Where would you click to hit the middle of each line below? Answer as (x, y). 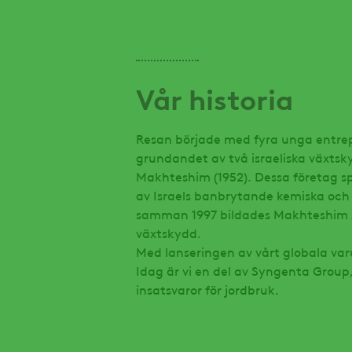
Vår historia (215, 98)
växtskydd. (169, 233)
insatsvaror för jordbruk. (208, 290)
